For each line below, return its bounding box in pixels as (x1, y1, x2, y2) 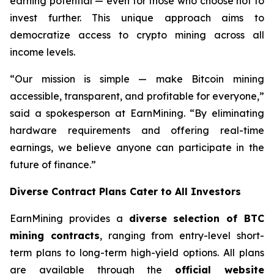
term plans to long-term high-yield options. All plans (10, 246, 264, 259)
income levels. (10, 46, 75, 58)
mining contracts (10, 229, 100, 242)
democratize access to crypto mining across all (10, 29, 264, 41)
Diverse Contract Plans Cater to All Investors (10, 185, 241, 198)
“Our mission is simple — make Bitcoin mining (10, 73, 264, 85)
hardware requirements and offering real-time (10, 124, 264, 136)
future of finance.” (10, 158, 96, 171)
